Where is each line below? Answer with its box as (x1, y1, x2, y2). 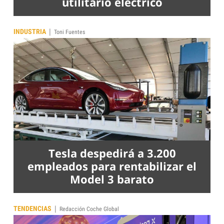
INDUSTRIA (13, 27, 46, 36)
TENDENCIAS (13, 204, 51, 213)
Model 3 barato (70, 171, 154, 187)
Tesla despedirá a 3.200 (48, 145, 176, 161)
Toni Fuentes (54, 28, 85, 36)
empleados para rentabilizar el (27, 158, 196, 174)
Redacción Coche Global (59, 205, 119, 213)
